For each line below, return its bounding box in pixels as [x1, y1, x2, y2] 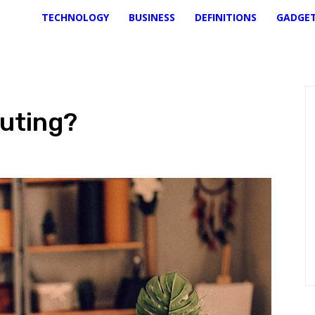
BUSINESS [128, 10, 175, 24]
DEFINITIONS [194, 10, 257, 24]
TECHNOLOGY [41, 10, 109, 24]
